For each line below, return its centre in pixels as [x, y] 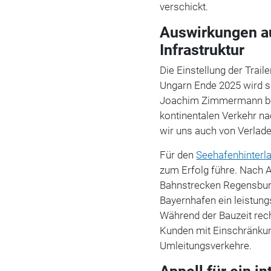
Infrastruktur [202, 50]
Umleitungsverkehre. [206, 245]
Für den [178, 155]
